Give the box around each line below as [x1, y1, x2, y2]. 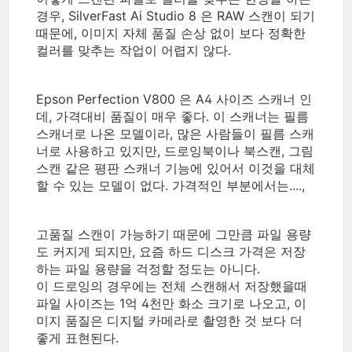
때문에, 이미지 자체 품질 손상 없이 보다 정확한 [36, 25, 306, 42]
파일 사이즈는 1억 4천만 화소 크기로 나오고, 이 [36, 295, 306, 312]
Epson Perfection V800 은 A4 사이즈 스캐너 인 [36, 91, 312, 108]
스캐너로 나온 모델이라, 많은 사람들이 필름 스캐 [36, 126, 314, 142]
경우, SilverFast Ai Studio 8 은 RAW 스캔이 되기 [36, 8, 315, 24]
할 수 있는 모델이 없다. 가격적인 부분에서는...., [36, 178, 305, 194]
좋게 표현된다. [36, 330, 123, 346]
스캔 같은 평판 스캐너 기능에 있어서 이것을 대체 [36, 160, 315, 177]
